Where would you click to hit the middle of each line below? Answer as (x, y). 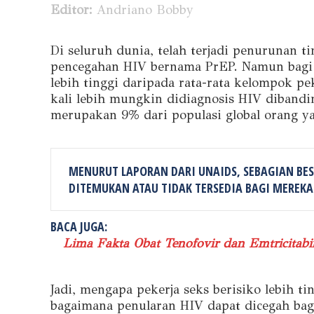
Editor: (71, 9)
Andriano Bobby (143, 9)
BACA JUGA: (79, 226)
